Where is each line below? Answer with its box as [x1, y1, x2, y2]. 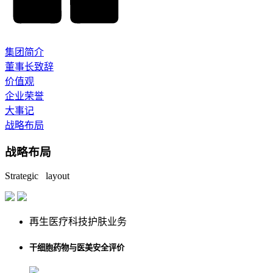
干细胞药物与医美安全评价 [29, 243, 124, 253]
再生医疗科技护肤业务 [29, 216, 127, 227]
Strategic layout [5, 171, 69, 182]
